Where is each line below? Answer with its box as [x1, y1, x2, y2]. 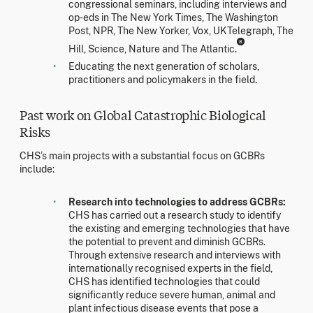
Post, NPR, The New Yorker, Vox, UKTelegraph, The [68, 24, 293, 36]
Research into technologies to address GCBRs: [68, 196, 286, 208]
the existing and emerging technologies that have [68, 223, 290, 235]
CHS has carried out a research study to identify [68, 210, 281, 221]
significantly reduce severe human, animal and [68, 289, 275, 301]
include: [20, 163, 54, 175]
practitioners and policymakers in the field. [68, 74, 257, 86]
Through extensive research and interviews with [68, 249, 281, 261]
